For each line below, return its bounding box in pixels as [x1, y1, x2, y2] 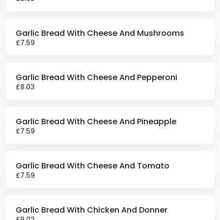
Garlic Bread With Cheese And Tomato [16, 160, 169, 171]
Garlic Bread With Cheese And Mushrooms [16, 27, 184, 39]
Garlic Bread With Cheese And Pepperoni [16, 72, 177, 83]
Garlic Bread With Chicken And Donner [16, 204, 167, 216]
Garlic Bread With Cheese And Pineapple [16, 116, 176, 127]
